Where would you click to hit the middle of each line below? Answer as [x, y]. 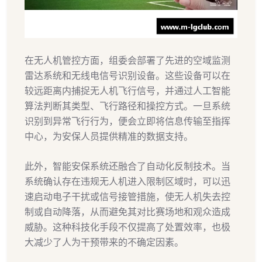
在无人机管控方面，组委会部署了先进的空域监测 [127, 60]
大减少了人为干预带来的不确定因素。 [104, 242]
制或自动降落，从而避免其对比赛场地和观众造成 [127, 211]
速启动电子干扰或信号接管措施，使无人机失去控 [127, 196]
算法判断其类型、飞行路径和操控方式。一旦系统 [127, 106]
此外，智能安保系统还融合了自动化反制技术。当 [127, 166]
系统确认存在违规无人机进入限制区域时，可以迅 [127, 181]
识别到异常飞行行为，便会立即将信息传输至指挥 [127, 121]
